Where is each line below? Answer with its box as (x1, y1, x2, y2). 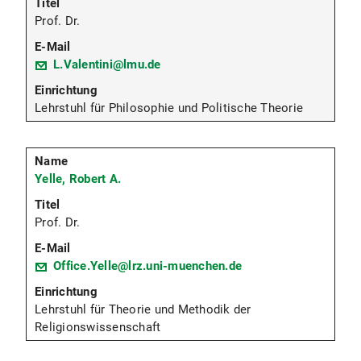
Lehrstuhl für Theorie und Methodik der (35, 302, 251, 317)
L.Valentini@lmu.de (53, 57, 161, 73)
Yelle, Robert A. (35, 172, 121, 187)
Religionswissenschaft (35, 320, 161, 335)
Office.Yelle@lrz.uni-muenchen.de (53, 259, 242, 274)
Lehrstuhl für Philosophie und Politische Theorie (35, 101, 303, 116)
